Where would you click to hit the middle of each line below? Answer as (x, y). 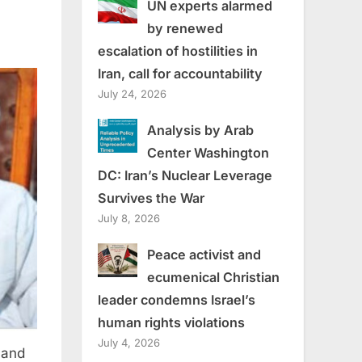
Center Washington (208, 152)
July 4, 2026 (129, 342)
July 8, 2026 (129, 218)
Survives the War (151, 198)
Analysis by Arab (200, 130)
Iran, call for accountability (180, 73)
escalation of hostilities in (178, 51)
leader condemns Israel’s (177, 299)
